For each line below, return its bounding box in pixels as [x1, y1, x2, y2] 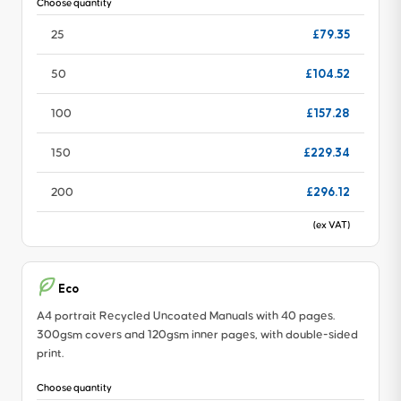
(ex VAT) [313, 219, 350, 230]
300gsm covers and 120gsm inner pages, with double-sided [37, 328, 358, 341]
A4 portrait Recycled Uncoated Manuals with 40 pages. [37, 309, 335, 322]
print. [37, 346, 64, 360]
